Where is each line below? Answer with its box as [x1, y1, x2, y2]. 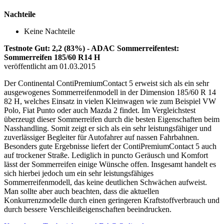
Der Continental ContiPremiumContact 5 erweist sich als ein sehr [4, 78, 209, 87]
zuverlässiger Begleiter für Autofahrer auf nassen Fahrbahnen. [4, 132, 199, 141]
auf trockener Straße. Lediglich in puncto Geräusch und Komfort [4, 150, 208, 159]
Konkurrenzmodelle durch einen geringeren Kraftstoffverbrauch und [4, 195, 219, 204]
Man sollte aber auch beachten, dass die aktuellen [4, 186, 159, 195]
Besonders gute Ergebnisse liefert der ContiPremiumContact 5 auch [4, 141, 216, 150]
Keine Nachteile [24, 26, 75, 35]
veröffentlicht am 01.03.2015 [4, 61, 95, 70]
